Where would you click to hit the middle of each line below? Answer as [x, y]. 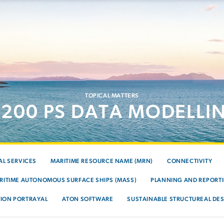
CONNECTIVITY [189, 161]
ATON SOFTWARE [87, 199]
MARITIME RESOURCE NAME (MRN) [102, 161]
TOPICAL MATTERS [112, 96]
